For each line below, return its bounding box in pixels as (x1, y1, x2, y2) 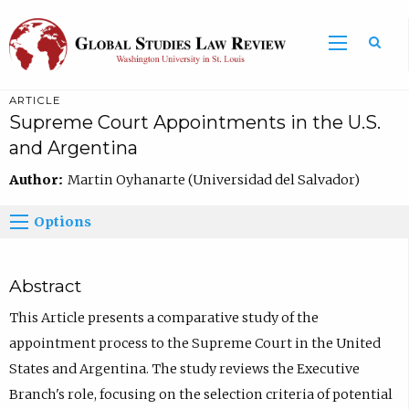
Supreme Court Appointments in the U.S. (8, 110, 381, 133)
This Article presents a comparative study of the (8, 309, 319, 327)
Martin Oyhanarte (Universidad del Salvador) (67, 171, 360, 188)
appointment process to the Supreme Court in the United (8, 335, 381, 352)
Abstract (8, 276, 81, 298)
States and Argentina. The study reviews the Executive (8, 361, 360, 378)
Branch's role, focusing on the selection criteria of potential (8, 386, 393, 404)
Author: (8, 171, 68, 188)
